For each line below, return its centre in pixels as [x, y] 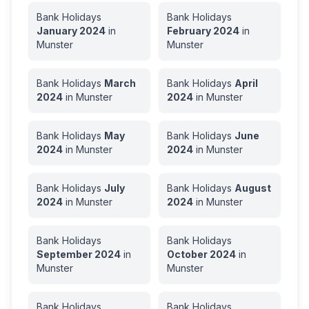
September [64, 254]
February [189, 31]
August [253, 188]
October [187, 254]
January [57, 31]
